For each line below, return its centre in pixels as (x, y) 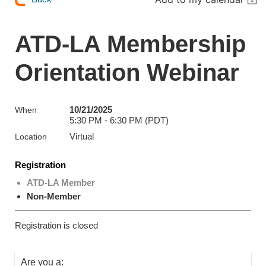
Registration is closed (56, 226)
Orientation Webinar (127, 73)
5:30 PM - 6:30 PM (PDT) (119, 121)
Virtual (82, 137)
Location (31, 137)
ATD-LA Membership (130, 44)
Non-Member (54, 197)
